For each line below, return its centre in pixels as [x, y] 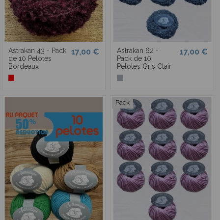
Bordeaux [23, 66]
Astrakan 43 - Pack [37, 50]
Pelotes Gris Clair [144, 66]
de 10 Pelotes [30, 58]
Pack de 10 [134, 58]
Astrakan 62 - [137, 50]
